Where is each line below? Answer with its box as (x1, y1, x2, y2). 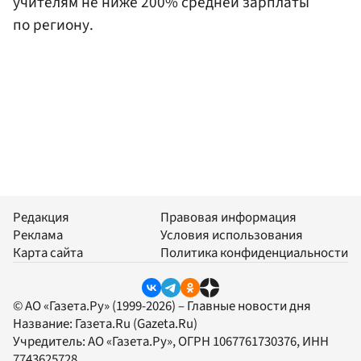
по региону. (13, 13, 93, 36)
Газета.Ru (75, 314, 131, 334)
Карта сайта (13, 243, 83, 263)
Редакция (13, 208, 69, 228)
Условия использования (160, 226, 303, 246)
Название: (13, 314, 75, 334)
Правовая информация (160, 208, 297, 228)
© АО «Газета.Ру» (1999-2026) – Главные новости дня (13, 297, 311, 317)
